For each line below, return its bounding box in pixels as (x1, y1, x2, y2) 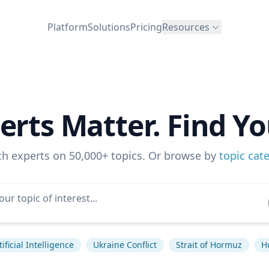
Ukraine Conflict (93, 239, 157, 250)
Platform (47, 20, 88, 34)
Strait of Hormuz (176, 239, 242, 250)
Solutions (88, 20, 130, 34)
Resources (162, 20, 210, 34)
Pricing (130, 20, 162, 34)
